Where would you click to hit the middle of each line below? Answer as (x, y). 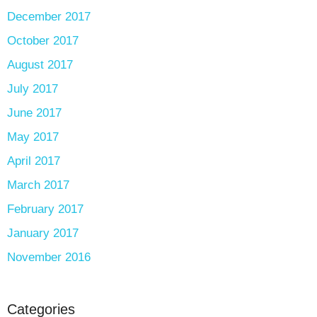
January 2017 (43, 234)
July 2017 (33, 89)
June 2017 (34, 113)
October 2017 (43, 41)
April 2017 (34, 161)
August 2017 (40, 65)
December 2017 (49, 17)
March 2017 (38, 185)
